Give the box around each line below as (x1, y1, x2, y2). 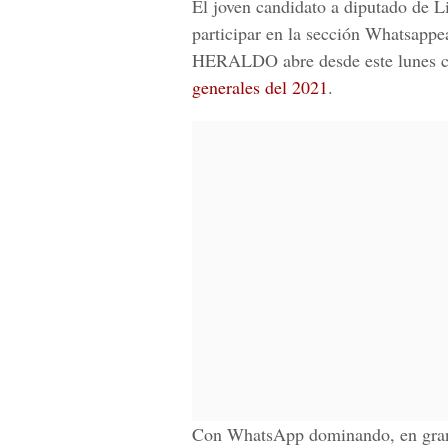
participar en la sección (192, 21, 365, 45)
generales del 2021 (192, 75, 328, 99)
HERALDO (192, 48, 278, 72)
